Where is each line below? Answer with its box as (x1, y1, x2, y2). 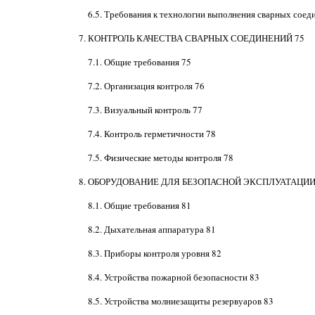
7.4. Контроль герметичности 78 (87, 127, 216, 140)
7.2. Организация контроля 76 (87, 79, 205, 92)
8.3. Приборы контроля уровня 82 (87, 247, 221, 259)
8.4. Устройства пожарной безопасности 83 (87, 271, 259, 283)
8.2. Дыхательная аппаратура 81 (87, 223, 216, 236)
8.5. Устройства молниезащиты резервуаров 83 (87, 295, 274, 307)
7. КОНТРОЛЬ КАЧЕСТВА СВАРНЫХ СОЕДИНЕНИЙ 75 (78, 32, 304, 44)
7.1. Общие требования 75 (87, 56, 191, 68)
